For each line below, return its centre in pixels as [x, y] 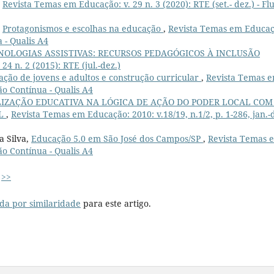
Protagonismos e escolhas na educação [83, 28]
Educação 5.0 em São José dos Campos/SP [117, 138]
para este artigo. [116, 203]
